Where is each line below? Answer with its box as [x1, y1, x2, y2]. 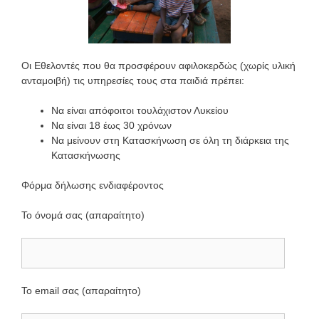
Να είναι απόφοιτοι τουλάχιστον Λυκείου [51, 105, 229, 117]
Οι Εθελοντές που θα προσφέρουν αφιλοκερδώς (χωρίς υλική [21, 60, 296, 72]
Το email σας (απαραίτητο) [21, 285, 141, 297]
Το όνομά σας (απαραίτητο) [21, 209, 145, 221]
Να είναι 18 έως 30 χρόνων [51, 120, 172, 132]
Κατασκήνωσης [51, 150, 120, 162]
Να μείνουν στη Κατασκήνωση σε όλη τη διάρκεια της [51, 135, 289, 147]
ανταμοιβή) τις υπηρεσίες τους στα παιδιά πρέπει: [21, 75, 244, 87]
